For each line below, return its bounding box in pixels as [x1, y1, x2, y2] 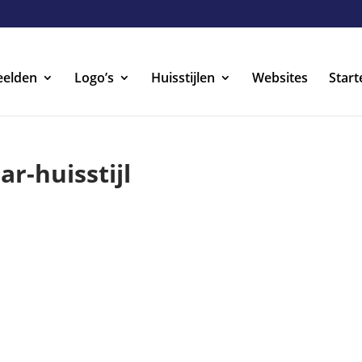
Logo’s [74, 68, 114, 86]
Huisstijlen [151, 68, 215, 86]
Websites [252, 68, 308, 86]
